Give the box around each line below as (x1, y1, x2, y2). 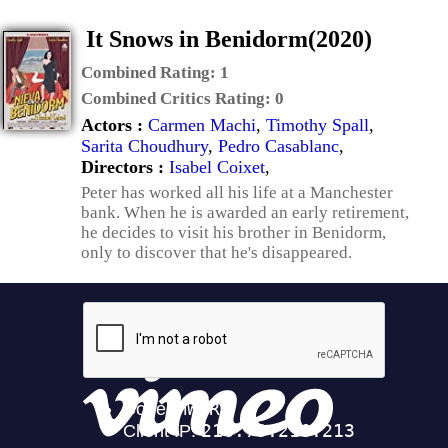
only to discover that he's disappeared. (81, 243, 352, 262)
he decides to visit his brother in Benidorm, (81, 223, 386, 242)
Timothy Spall (266, 115, 369, 135)
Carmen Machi (148, 115, 256, 135)
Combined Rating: (81, 63, 220, 82)
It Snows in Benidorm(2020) (86, 26, 372, 52)
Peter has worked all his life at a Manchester (81, 183, 393, 202)
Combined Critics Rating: (81, 89, 275, 108)
